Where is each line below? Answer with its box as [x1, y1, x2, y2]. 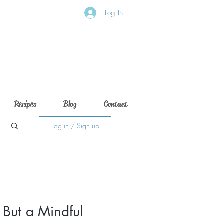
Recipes [14, 99, 36, 109]
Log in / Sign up [51, 120, 99, 130]
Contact [103, 99, 127, 109]
